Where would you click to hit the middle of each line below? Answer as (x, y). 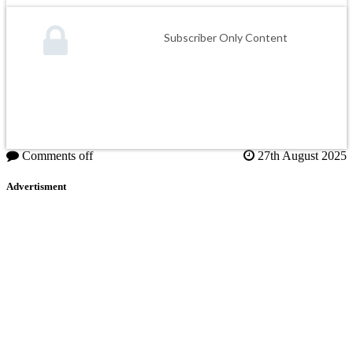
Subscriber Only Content (226, 38)
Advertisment (36, 187)
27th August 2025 (301, 156)
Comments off (58, 156)
